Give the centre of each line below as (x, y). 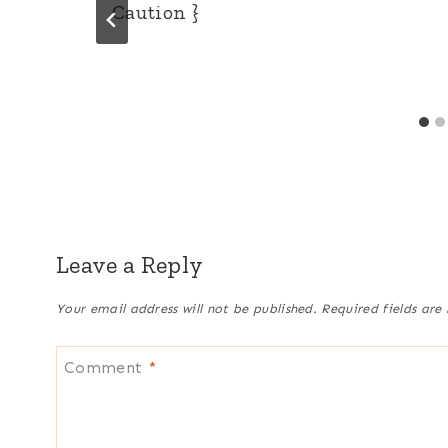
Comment (106, 367)
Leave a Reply (130, 264)
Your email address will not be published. (187, 308)
